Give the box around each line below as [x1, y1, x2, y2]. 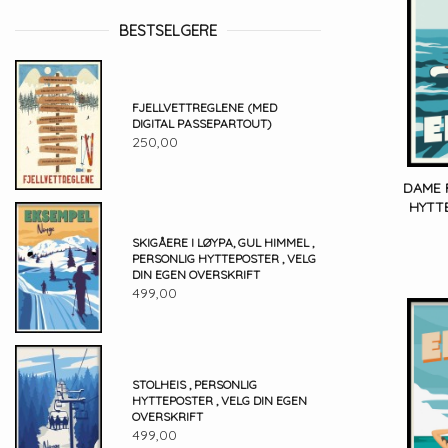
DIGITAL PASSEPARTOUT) [131, 116, 272, 132]
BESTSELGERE [119, 21, 217, 40]
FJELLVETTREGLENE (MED [131, 100, 277, 116]
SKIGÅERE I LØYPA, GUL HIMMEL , [131, 234, 314, 250]
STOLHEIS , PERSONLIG [131, 377, 257, 393]
